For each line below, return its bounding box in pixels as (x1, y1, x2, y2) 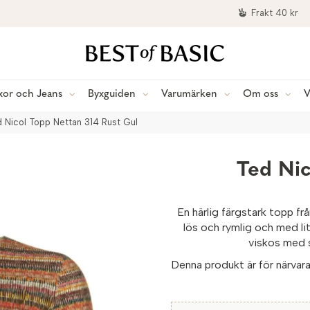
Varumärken (161, 89, 217, 100)
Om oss (243, 89, 278, 100)
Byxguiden (88, 89, 136, 100)
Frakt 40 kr (248, 8, 301, 18)
